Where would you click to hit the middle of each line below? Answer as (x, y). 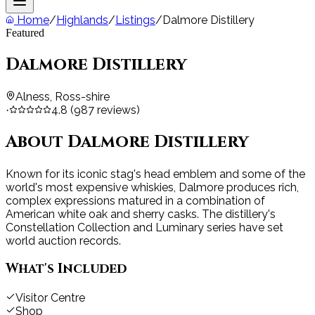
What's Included (66, 269)
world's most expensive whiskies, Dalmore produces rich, (152, 187)
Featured (25, 33)
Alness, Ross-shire (63, 96)
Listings (135, 20)
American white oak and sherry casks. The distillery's (141, 214)
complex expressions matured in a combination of (135, 200)
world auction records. (63, 240)
